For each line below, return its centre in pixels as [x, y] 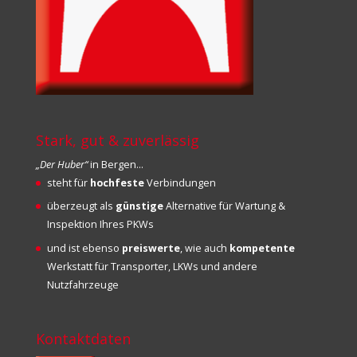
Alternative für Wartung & [224, 206]
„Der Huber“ [61, 164]
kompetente [262, 248]
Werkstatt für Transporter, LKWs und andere [152, 266]
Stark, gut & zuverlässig [117, 140]
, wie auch [204, 248]
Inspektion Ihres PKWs [100, 225]
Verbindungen [180, 182]
